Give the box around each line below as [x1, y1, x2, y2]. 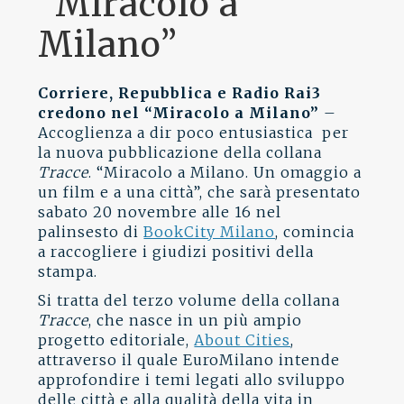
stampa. [38, 262, 98, 280]
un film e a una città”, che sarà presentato [38, 183, 362, 201]
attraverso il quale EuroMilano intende [38, 351, 341, 369]
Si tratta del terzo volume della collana [38, 291, 341, 309]
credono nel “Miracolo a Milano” [38, 104, 320, 122]
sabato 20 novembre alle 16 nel [38, 203, 282, 221]
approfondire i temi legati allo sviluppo [38, 371, 346, 389]
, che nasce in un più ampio [88, 311, 303, 329]
